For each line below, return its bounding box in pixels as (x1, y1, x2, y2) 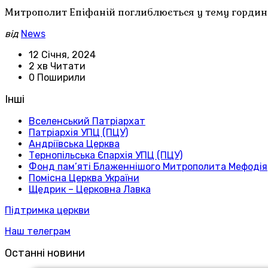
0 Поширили (29, 72, 86, 84)
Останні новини (5, 246, 85, 260)
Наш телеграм (5, 226, 71, 237)
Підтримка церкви (5, 205, 90, 217)
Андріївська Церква (29, 138, 120, 150)
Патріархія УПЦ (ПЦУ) (29, 127, 128, 139)
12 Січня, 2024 (29, 49, 96, 61)
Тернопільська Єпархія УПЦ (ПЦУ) (29, 150, 182, 162)
